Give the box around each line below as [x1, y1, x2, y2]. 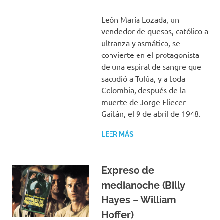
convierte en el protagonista [101, 49, 199, 59]
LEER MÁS [101, 130, 134, 138]
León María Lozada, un [101, 14, 179, 24]
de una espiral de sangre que [101, 61, 201, 71]
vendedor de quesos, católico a [101, 26, 208, 36]
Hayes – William [101, 193, 176, 206]
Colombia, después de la [101, 84, 186, 95]
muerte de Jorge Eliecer [101, 96, 186, 107]
